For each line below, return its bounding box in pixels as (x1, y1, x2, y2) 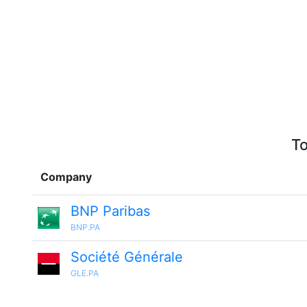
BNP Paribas (71, 203, 150, 219)
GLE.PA (71, 268, 99, 278)
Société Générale (71, 249, 183, 265)
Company (40, 170, 92, 184)
